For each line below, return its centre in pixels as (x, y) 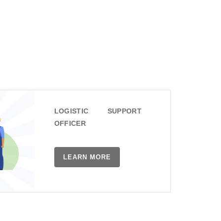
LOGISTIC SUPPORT (98, 111)
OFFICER (70, 123)
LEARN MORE (87, 157)
